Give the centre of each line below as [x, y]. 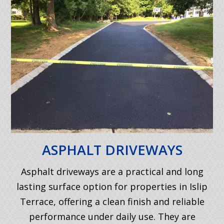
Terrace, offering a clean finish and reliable [112, 202]
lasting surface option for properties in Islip [112, 187]
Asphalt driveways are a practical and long [112, 172]
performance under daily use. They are [112, 217]
